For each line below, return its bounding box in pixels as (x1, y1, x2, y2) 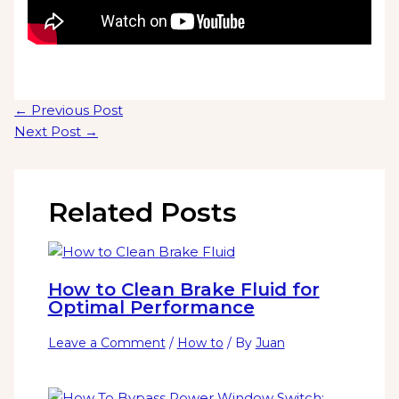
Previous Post (28, 101, 124, 118)
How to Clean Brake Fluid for (47, 279, 320, 301)
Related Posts (47, 196, 237, 230)
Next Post (14, 122, 85, 140)
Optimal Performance (47, 297, 255, 319)
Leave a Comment (47, 335, 166, 352)
